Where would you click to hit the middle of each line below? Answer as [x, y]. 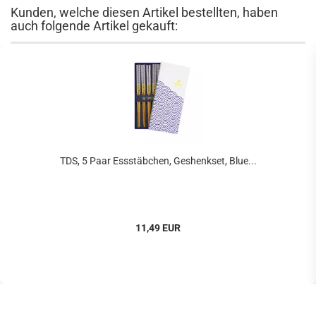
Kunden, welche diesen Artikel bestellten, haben [144, 12]
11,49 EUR [158, 228]
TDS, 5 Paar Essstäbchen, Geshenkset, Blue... [158, 161]
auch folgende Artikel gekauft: [94, 26]
